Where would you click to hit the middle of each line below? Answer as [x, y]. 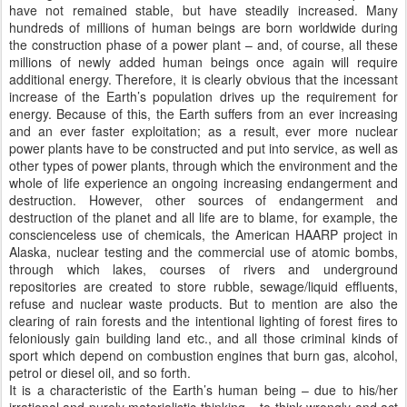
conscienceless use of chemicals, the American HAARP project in [203, 234]
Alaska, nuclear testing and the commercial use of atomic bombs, [203, 252]
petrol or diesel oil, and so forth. [100, 372]
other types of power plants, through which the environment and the [203, 165]
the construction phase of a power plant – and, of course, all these [203, 45]
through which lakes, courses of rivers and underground [203, 269]
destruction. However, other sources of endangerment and [203, 200]
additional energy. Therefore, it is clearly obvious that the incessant [203, 79]
